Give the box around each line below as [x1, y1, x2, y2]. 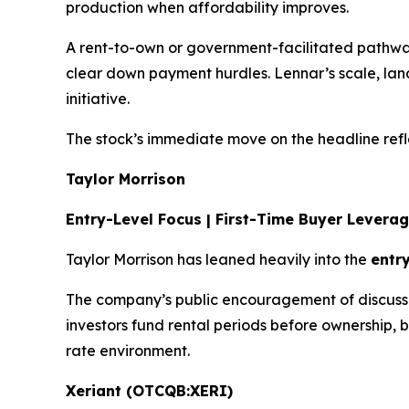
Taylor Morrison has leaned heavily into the [66, 250, 371, 269]
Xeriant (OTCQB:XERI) [66, 382, 233, 401]
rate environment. [66, 341, 190, 361]
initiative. [66, 89, 130, 109]
